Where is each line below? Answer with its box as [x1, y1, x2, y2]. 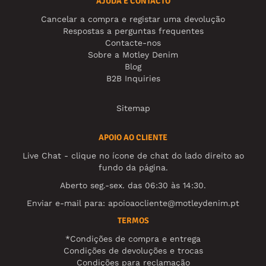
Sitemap [116, 103, 150, 113]
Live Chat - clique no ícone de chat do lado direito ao [22, 150, 244, 160]
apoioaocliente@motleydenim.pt [108, 198, 239, 208]
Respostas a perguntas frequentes [62, 26, 204, 36]
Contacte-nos [105, 37, 161, 47]
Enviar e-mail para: [27, 198, 108, 208]
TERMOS [117, 215, 149, 226]
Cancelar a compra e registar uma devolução [41, 14, 225, 24]
